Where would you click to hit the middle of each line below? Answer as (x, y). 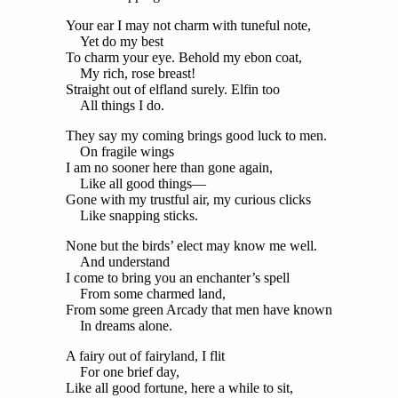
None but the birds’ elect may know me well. (191, 245)
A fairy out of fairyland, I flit (145, 355)
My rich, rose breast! (131, 73)
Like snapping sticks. (132, 215)
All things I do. (115, 105)
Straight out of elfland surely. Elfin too (173, 89)
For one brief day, (123, 371)
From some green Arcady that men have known (199, 309)
